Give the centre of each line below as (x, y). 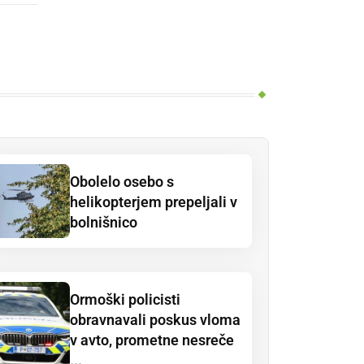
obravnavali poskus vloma (155, 320)
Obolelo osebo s (122, 182)
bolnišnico (104, 223)
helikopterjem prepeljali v (154, 202)
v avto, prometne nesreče (152, 340)
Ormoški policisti (125, 300)
